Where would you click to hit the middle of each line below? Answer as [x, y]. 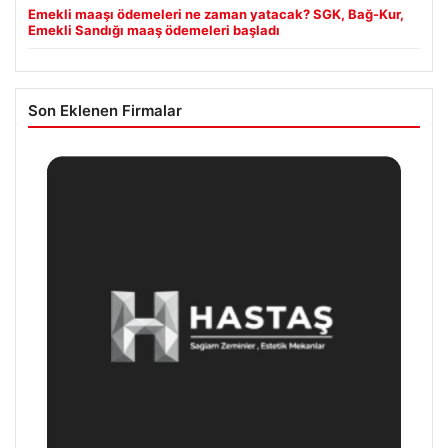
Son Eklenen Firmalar [105, 110]
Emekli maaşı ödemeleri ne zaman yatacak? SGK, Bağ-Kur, [216, 13]
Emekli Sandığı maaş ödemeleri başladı [154, 29]
